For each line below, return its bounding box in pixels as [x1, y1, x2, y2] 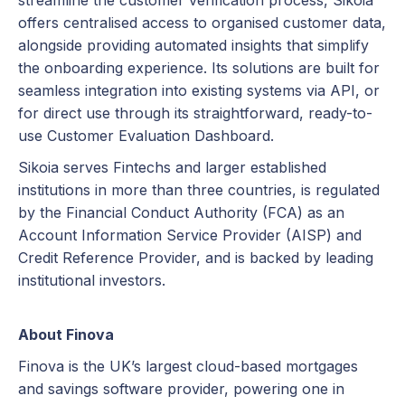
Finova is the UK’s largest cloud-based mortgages [18, 357, 358, 375]
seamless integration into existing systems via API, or [18, 81, 380, 99]
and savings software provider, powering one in [18, 380, 344, 398]
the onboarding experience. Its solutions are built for [18, 59, 380, 77]
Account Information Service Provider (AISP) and [18, 226, 362, 244]
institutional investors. [18, 271, 165, 289]
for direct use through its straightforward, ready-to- [18, 104, 372, 122]
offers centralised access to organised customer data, [18, 14, 386, 32]
